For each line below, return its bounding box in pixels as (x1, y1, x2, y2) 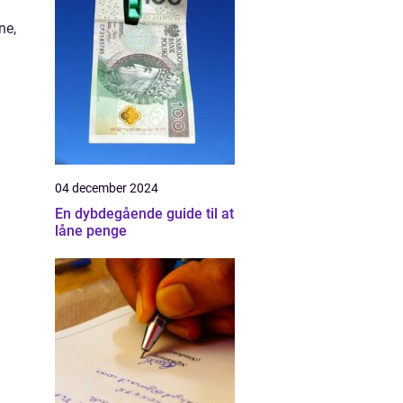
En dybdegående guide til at (55, 205, 234, 222)
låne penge (55, 222, 127, 239)
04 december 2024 (55, 181, 158, 195)
